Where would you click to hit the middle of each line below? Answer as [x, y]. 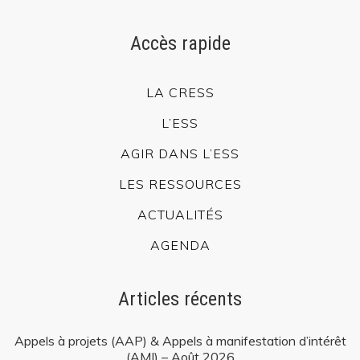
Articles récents [180, 299]
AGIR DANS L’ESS [180, 153]
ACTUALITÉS [180, 214]
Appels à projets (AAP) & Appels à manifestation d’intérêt [180, 340]
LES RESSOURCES [180, 184]
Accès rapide [180, 43]
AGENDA [180, 245]
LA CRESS [180, 92]
